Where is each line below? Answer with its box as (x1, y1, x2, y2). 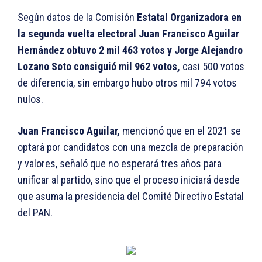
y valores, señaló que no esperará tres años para (18, 157, 222, 170)
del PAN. (18, 206, 53, 219)
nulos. (18, 93, 43, 106)
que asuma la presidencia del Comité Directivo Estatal (18, 190, 244, 203)
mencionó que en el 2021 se (120, 125, 241, 137)
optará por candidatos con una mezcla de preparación (18, 141, 243, 154)
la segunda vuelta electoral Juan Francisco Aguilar (18, 27, 239, 40)
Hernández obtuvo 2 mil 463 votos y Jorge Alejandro (18, 44, 243, 57)
